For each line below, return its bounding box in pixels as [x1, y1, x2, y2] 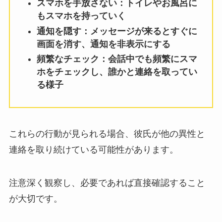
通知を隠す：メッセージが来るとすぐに [36, 26, 197, 36]
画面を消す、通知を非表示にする [36, 39, 170, 49]
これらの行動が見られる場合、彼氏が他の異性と [8, 128, 205, 139]
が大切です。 [8, 194, 62, 204]
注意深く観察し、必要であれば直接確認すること [8, 178, 205, 188]
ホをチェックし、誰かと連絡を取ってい [36, 67, 197, 77]
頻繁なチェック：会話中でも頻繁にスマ [36, 54, 197, 64]
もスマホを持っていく [36, 11, 126, 21]
